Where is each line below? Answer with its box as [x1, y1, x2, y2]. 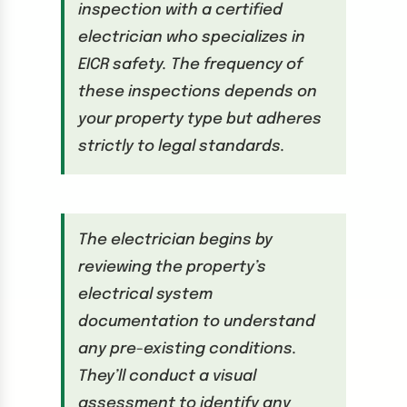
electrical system [77, 287, 213, 303]
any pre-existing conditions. [77, 342, 297, 358]
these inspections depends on [77, 84, 317, 101]
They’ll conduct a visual [77, 369, 256, 385]
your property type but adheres [77, 112, 322, 128]
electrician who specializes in [77, 30, 305, 46]
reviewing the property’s [77, 260, 266, 276]
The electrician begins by [77, 233, 273, 249]
